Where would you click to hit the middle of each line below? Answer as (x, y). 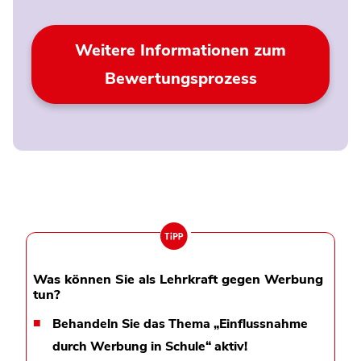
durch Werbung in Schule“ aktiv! (151, 346)
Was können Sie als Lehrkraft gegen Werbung (178, 280)
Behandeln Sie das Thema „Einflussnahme (180, 324)
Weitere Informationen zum (180, 50)
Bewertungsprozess (180, 78)
